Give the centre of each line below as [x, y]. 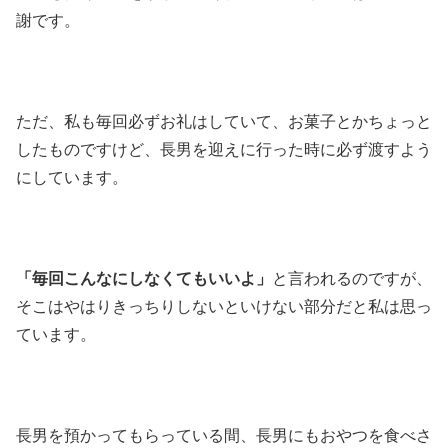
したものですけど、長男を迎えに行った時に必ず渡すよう [224, 150]
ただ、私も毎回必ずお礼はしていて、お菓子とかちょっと [224, 122]
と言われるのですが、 [352, 278]
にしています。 [72, 178]
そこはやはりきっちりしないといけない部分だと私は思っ [224, 306]
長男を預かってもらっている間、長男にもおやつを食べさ [224, 435]
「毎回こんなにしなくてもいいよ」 [144, 278]
